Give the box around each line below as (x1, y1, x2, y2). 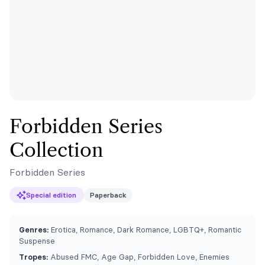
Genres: (19, 225, 49, 234)
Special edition (26, 190, 76, 199)
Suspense (19, 236, 55, 245)
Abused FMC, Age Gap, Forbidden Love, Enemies (48, 252, 230, 261)
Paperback (90, 190, 127, 199)
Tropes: (19, 252, 48, 261)
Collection (9, 138, 104, 161)
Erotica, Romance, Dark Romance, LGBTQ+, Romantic (49, 225, 241, 234)
